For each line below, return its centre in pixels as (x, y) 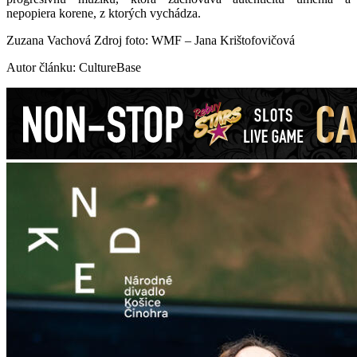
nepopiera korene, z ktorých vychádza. (104, 13)
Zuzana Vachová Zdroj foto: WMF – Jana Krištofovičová (151, 40)
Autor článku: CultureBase (74, 67)
